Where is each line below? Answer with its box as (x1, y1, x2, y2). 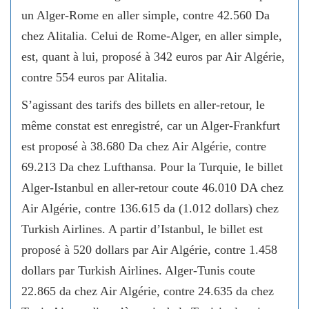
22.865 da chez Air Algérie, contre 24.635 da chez (21, 283, 274, 298)
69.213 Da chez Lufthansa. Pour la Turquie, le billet (21, 159, 283, 174)
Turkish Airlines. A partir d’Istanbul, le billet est (21, 221, 263, 236)
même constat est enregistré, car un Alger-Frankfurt (21, 118, 280, 132)
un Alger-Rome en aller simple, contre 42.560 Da (21, 8, 270, 22)
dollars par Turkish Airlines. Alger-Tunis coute (21, 263, 255, 277)
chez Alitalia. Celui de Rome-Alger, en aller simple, (21, 28, 282, 43)
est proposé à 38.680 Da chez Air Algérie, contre (21, 139, 266, 153)
